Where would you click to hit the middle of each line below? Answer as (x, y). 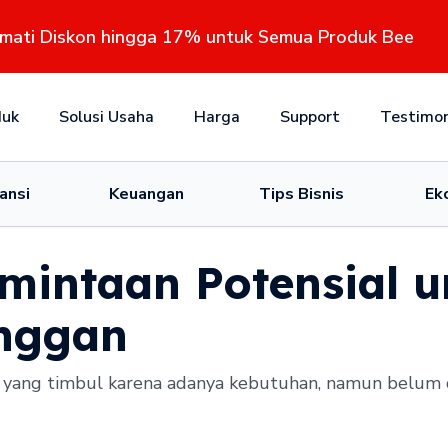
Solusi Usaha (106, 117)
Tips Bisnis (302, 194)
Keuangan (146, 194)
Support (309, 117)
